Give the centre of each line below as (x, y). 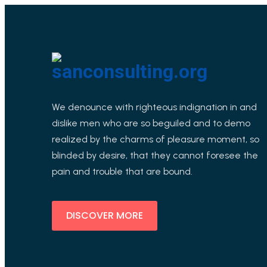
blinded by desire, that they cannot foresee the (155, 155)
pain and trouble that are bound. (122, 171)
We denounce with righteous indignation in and (154, 107)
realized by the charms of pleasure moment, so (156, 139)
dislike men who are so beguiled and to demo (151, 123)
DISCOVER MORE (105, 215)
